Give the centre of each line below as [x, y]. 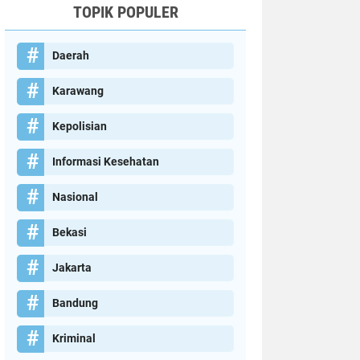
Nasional [75, 197]
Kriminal [74, 338]
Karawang [78, 91]
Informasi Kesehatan [106, 162]
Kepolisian [80, 126]
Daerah [71, 55]
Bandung [75, 303]
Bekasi [70, 232]
